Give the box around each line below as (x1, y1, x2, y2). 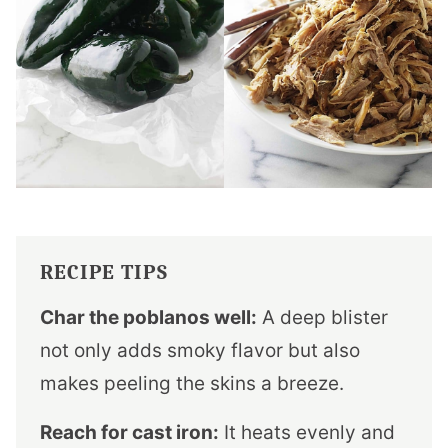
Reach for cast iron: (40, 420, 219, 444)
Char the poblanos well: (40, 305, 257, 329)
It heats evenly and (219, 420, 395, 444)
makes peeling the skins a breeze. (40, 371, 344, 395)
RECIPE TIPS (40, 259, 168, 284)
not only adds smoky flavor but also (40, 338, 360, 362)
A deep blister (257, 305, 388, 329)
